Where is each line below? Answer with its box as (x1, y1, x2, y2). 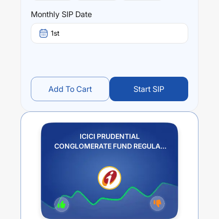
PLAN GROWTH (84, 152, 135, 160)
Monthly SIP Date (31, 9, 92, 20)
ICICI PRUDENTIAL (79, 132, 140, 141)
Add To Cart (48, 84, 92, 94)
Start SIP (133, 84, 164, 94)
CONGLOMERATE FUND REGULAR (54, 142, 165, 151)
